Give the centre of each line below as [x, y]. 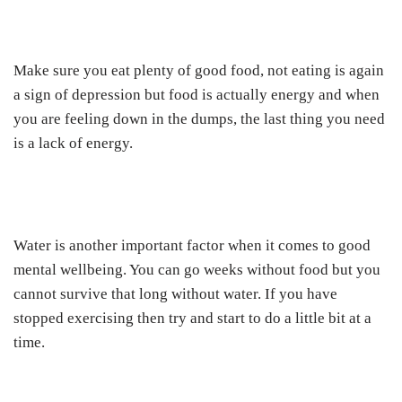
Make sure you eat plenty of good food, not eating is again [199, 71]
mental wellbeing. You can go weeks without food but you [197, 270]
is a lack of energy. [75, 144]
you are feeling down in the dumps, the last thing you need [199, 119]
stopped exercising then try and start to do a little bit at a [192, 319]
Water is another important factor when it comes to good [192, 246]
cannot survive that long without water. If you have [175, 294]
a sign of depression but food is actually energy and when [197, 95]
